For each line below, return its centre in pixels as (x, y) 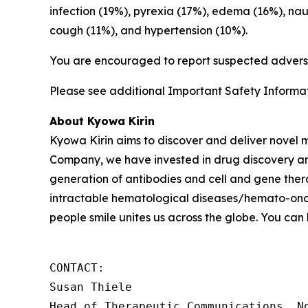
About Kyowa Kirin (102, 121)
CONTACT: (80, 268)
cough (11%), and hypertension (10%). (150, 30)
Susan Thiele (91, 287)
